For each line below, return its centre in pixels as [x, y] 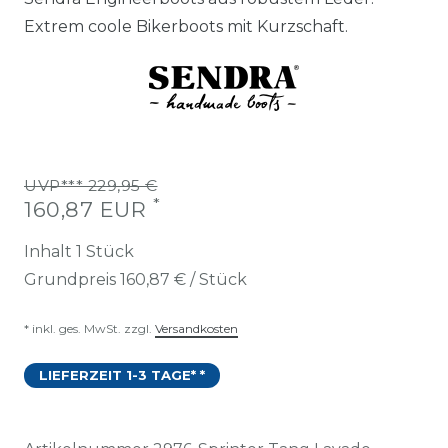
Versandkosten [196, 328]
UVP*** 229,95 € [91, 185]
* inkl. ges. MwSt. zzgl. [89, 328]
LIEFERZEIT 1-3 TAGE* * [122, 374]
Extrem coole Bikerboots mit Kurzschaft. [186, 26]
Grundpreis [72, 279]
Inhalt [50, 251]
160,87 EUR [88, 209]
